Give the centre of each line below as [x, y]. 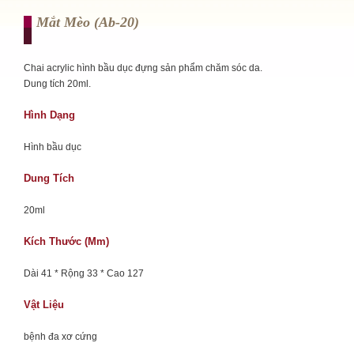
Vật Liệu [44, 305]
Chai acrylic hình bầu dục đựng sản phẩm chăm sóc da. [143, 68]
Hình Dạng [49, 115]
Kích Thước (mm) [66, 241]
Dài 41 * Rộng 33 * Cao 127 [84, 273]
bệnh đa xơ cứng [60, 337]
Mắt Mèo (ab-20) [88, 22]
